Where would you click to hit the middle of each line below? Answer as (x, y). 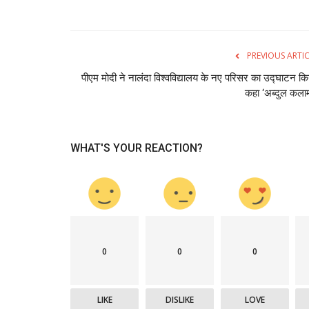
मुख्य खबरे (136, 259)
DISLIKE (179, 299)
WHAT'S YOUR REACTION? (137, 148)
